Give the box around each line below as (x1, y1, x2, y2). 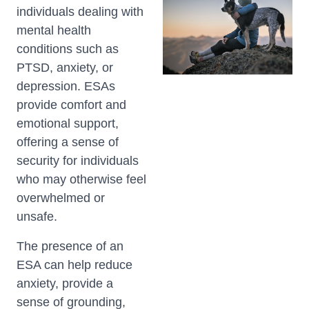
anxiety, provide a (17, 277, 113, 290)
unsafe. (17, 210, 57, 223)
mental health (17, 23, 91, 37)
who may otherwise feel (17, 172, 146, 186)
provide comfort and (17, 98, 126, 112)
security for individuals (17, 154, 139, 168)
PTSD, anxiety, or (17, 61, 113, 74)
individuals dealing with (17, 5, 143, 19)
